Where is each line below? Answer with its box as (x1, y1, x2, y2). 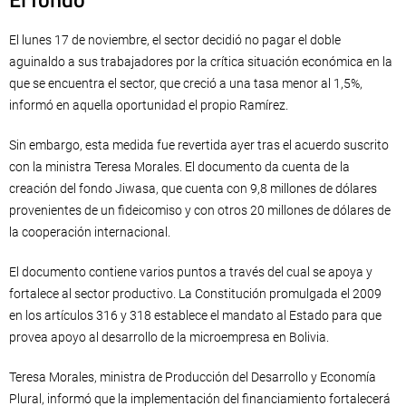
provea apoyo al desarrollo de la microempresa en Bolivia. (9, 330, 329, 345)
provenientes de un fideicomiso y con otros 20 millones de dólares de (9, 203, 391, 218)
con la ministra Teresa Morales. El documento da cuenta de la (9, 159, 350, 175)
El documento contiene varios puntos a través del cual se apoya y (9, 265, 372, 280)
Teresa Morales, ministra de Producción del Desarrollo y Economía (9, 370, 376, 385)
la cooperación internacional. (9, 225, 170, 240)
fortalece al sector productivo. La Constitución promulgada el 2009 (9, 286, 382, 302)
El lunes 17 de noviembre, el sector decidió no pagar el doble (9, 33, 341, 48)
